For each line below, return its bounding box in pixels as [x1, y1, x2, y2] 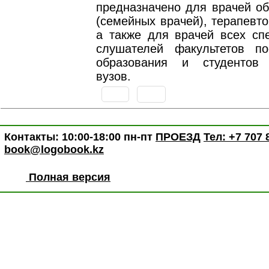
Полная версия [26, 171, 110, 183]
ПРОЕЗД [156, 131, 201, 143]
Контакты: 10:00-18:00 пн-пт [4, 131, 156, 143]
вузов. [96, 70, 131, 83]
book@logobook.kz [4, 144, 104, 156]
